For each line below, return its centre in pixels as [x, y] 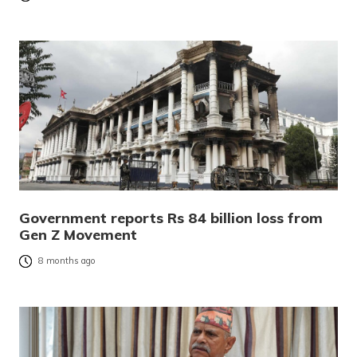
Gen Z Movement [78, 235]
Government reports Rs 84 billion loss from [171, 218]
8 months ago [67, 261]
